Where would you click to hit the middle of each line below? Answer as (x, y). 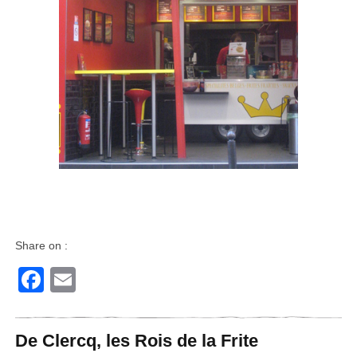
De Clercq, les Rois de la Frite (136, 340)
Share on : (41, 245)
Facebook (100, 279)
